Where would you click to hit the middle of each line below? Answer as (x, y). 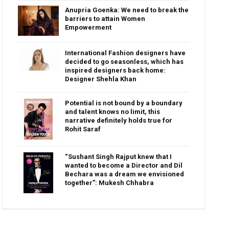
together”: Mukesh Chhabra (110, 183)
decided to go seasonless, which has (124, 62)
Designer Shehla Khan (101, 79)
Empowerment (88, 28)
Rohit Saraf (83, 129)
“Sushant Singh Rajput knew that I (119, 157)
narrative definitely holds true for (119, 121)
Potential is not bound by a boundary (124, 103)
